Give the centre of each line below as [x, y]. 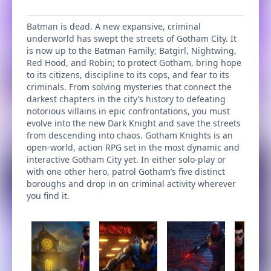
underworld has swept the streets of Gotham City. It [132, 38]
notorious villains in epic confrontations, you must [128, 111]
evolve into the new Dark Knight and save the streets [134, 123]
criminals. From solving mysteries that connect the [129, 87]
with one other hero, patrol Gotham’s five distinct [126, 171]
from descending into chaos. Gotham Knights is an [130, 135]
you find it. [48, 196]
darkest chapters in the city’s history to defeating [126, 99]
